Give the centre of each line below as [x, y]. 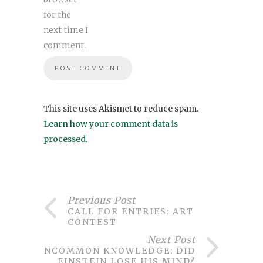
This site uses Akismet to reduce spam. [121, 108]
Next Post [171, 239]
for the [57, 14]
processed [65, 139]
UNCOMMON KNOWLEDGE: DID [116, 250]
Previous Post [102, 200]
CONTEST [92, 222]
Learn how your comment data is [111, 124]
